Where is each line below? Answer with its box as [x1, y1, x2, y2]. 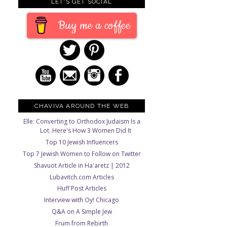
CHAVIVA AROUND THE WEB [34, 102, 129, 110]
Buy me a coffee [57, 17, 131, 33]
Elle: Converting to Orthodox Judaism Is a [23, 117, 140, 126]
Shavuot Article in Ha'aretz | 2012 [33, 161, 130, 170]
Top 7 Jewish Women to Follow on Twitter [22, 149, 141, 158]
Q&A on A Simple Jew [51, 207, 112, 216]
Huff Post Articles [57, 184, 106, 193]
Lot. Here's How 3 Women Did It [40, 126, 131, 135]
